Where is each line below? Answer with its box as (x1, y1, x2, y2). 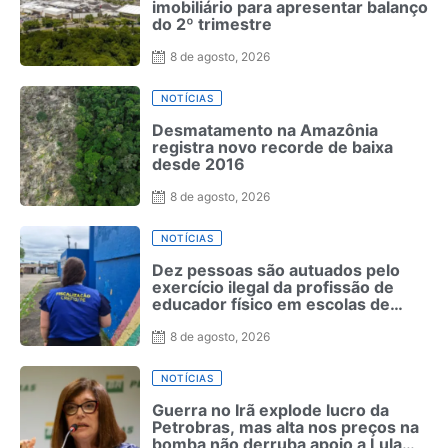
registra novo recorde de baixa (152, 136, 393, 157)
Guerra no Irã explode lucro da (152, 399, 389, 420)
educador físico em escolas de (152, 293, 390, 314)
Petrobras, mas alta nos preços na (152, 416, 419, 437)
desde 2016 (152, 153, 245, 174)
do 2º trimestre (152, 13, 272, 34)
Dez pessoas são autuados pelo (152, 259, 400, 280)
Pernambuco (152, 310, 252, 331)
